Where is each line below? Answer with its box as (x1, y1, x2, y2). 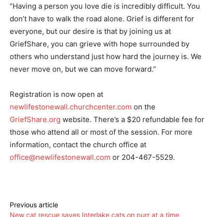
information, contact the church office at (10, 139, 146, 149)
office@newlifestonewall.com (10, 152, 110, 162)
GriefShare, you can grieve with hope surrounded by (10, 39, 189, 48)
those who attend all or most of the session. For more (10, 127, 192, 137)
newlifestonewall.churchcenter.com (10, 102, 132, 111)
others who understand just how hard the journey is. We (10, 51, 201, 61)
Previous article (10, 200, 58, 209)
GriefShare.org (10, 114, 61, 124)
